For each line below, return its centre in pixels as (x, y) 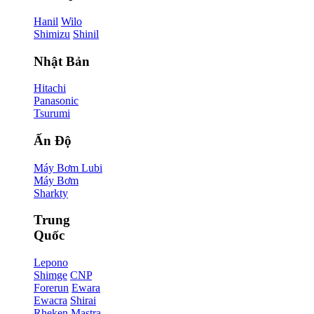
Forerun (51, 288)
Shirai (83, 301)
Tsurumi (52, 114)
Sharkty (51, 193)
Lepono (51, 263)
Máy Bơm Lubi (68, 168)
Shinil (86, 34)
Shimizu (52, 34)
